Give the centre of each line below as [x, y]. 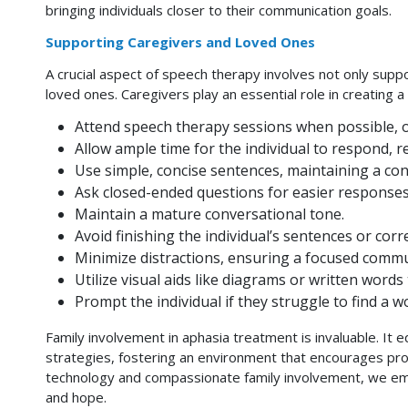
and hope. [76, 397]
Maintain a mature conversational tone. [209, 214]
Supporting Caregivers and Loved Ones [180, 42]
